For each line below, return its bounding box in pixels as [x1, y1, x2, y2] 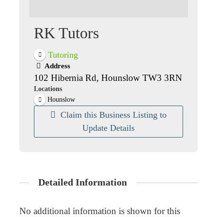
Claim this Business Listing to [61, 110, 167, 120]
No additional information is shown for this [19, 205, 180, 216]
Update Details [82, 123, 135, 133]
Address [43, 62, 71, 70]
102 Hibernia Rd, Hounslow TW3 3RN [34, 73, 182, 83]
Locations [34, 85, 62, 93]
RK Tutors [34, 24, 99, 42]
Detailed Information [38, 177, 127, 188]
